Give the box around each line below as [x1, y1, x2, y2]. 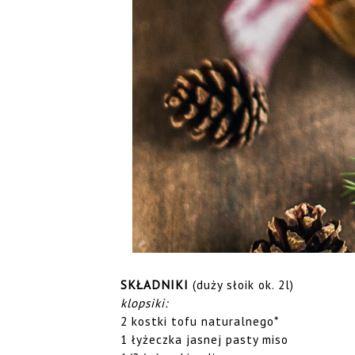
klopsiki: [120, 294, 168, 311]
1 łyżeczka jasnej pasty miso [120, 330, 288, 347]
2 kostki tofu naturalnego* [120, 312, 279, 329]
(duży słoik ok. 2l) [189, 276, 294, 292]
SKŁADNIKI [120, 276, 189, 292]
